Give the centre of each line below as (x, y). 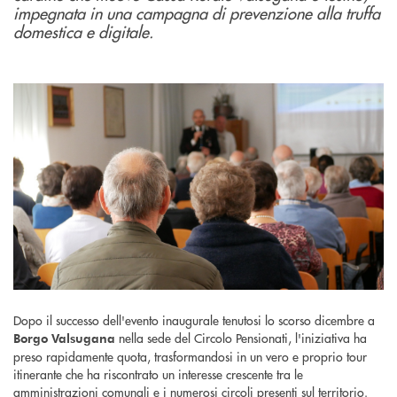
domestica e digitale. (83, 32)
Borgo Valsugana (64, 338)
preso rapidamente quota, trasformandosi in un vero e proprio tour (190, 356)
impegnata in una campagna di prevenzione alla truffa (197, 13)
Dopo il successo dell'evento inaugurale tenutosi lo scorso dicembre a (194, 319)
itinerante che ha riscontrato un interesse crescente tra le (158, 374)
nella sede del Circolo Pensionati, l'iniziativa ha (241, 337)
